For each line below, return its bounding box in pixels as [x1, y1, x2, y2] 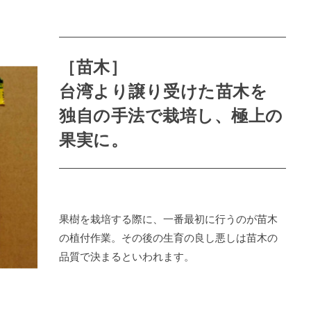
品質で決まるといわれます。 [59, 248, 195, 264]
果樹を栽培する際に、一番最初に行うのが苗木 [59, 210, 278, 226]
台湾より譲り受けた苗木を [59, 78, 268, 102]
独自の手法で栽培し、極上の [59, 102, 283, 126]
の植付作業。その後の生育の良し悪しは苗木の [59, 229, 278, 245]
